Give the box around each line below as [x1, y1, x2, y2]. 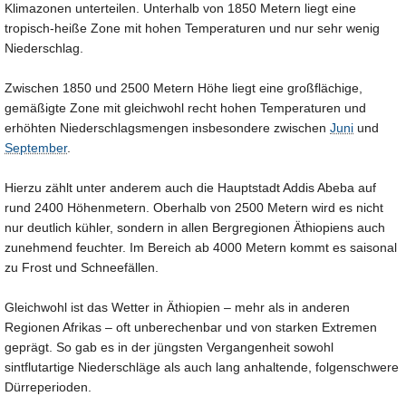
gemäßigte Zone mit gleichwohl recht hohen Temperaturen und [5, 100, 366, 115]
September [5, 140, 67, 155]
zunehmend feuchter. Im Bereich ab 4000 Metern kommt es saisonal [5, 239, 397, 255]
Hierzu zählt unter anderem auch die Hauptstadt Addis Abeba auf [5, 179, 376, 195]
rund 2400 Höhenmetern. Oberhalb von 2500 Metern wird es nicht [5, 199, 383, 215]
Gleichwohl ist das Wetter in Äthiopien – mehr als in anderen [5, 299, 350, 314]
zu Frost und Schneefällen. [5, 259, 159, 275]
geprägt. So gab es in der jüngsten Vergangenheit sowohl [5, 339, 333, 354]
